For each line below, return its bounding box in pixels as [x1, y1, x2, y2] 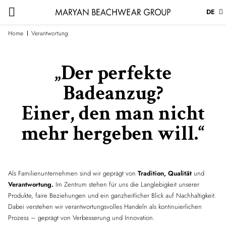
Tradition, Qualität [138, 168, 192, 178]
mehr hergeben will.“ [21, 121, 205, 147]
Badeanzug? [63, 80, 163, 106]
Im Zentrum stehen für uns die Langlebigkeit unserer [53, 180, 199, 189]
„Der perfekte [54, 60, 172, 86]
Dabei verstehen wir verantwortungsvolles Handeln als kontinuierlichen [8, 202, 202, 211]
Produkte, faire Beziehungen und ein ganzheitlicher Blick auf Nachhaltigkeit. [8, 191, 216, 200]
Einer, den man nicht [21, 100, 205, 127]
